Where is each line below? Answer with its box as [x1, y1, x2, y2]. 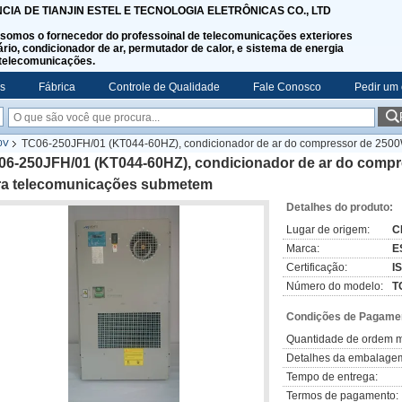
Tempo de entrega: [286, 371, 378, 383]
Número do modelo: [286, 280, 383, 293]
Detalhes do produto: [286, 201, 393, 214]
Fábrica [39, 81, 75, 93]
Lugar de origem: [286, 223, 370, 236]
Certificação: [286, 261, 347, 274]
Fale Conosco [253, 81, 321, 93]
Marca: [286, 242, 319, 255]
